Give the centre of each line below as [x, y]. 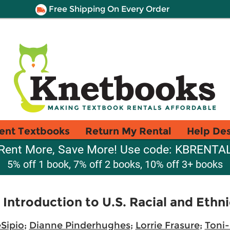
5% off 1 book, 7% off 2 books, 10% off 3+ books [115, 164]
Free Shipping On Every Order [108, 9]
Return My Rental [128, 131]
